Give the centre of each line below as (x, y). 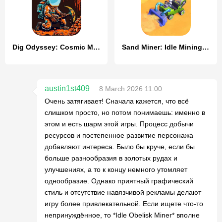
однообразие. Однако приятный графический (119, 181)
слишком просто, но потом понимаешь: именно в (125, 112)
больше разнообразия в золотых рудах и (111, 158)
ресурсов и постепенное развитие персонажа (119, 135)
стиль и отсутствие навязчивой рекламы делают (123, 192)
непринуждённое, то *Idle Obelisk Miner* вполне (122, 215)
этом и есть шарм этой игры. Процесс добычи (119, 124)
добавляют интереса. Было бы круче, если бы (120, 147)
